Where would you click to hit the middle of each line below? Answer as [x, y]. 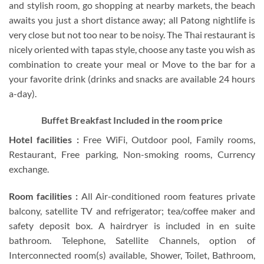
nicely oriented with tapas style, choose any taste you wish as [132, 49]
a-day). [23, 93]
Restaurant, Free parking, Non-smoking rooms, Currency [132, 154]
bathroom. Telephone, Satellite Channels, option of [132, 240]
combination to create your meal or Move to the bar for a [132, 64]
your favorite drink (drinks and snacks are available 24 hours [132, 78]
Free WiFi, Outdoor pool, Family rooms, [167, 140]
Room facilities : [43, 196]
